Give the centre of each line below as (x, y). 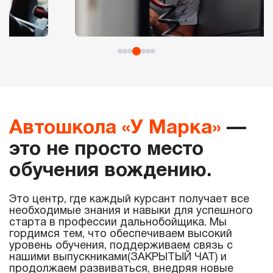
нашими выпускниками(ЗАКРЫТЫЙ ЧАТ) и (118, 258)
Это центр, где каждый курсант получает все (129, 200)
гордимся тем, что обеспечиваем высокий (121, 235)
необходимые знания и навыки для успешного (131, 211)
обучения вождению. (110, 171)
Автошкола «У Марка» (115, 129)
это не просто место (106, 150)
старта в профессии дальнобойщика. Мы (118, 223)
